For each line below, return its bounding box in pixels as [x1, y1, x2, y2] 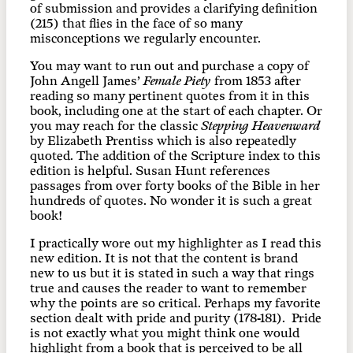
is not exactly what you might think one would [30, 325, 299, 341]
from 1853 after [211, 73, 301, 89]
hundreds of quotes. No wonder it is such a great [30, 193, 312, 209]
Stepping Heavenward [201, 118, 321, 134]
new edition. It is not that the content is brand [30, 251, 298, 266]
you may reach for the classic [30, 118, 201, 134]
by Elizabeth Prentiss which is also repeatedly [30, 133, 296, 149]
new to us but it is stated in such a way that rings [30, 266, 314, 281]
